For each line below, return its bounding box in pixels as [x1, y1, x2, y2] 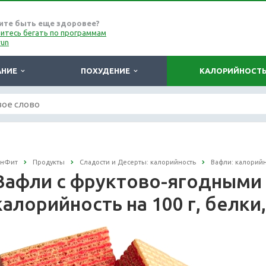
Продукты [33, 159, 65, 166]
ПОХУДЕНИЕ [81, 66, 134, 75]
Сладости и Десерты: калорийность [80, 159, 196, 166]
